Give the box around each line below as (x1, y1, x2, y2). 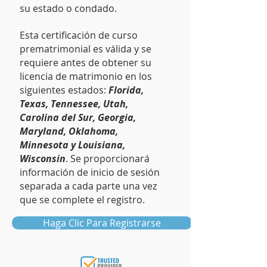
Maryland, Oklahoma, (20, 125, 118, 138)
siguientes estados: (20, 83, 108, 97)
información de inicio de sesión (20, 166, 160, 179)
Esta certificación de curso (20, 29, 138, 42)
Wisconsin (20, 152, 66, 165)
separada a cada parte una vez (20, 179, 157, 193)
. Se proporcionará (66, 152, 150, 165)
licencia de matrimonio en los (20, 70, 152, 83)
